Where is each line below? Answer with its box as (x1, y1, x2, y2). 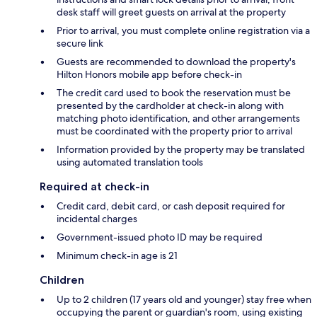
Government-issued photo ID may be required (57, 231, 263, 244)
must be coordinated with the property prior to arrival (57, 125, 292, 138)
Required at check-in (40, 180, 149, 194)
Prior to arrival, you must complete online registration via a (57, 24, 310, 38)
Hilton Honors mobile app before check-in (57, 68, 242, 81)
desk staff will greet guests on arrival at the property (57, 6, 286, 19)
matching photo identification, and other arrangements (57, 112, 300, 125)
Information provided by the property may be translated (57, 143, 305, 156)
